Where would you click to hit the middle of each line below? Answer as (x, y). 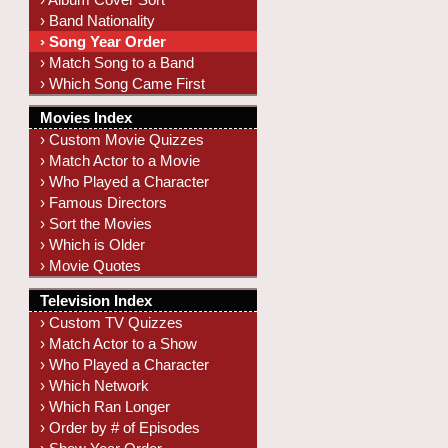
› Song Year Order (103, 41)
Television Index (96, 300)
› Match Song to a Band (117, 62)
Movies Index (86, 118)
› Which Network (95, 385)
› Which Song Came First (123, 83)
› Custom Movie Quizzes (122, 140)
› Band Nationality (98, 20)
